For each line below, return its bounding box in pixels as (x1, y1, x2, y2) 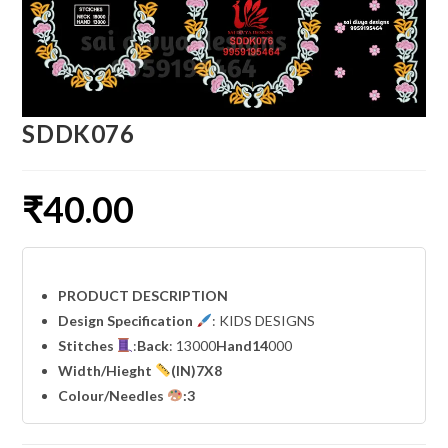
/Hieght (101, 361, 156, 379)
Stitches (58, 336, 118, 354)
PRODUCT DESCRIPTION (58, 286, 229, 304)
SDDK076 (22, 118, 135, 148)
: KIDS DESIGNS (212, 311, 316, 329)
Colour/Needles (58, 386, 168, 404)
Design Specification (58, 311, 197, 329)
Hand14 (216, 336, 269, 354)
